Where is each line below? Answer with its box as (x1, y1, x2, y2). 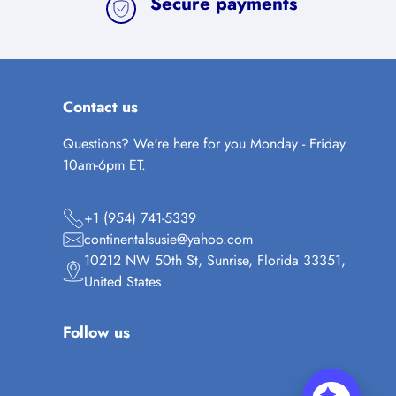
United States (84, 271, 162, 292)
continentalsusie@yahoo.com (84, 229, 254, 249)
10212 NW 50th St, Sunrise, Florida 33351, (84, 250, 346, 270)
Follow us (63, 321, 131, 344)
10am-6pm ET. (63, 155, 147, 175)
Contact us (63, 95, 139, 118)
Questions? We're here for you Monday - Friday (63, 133, 346, 154)
